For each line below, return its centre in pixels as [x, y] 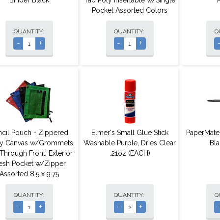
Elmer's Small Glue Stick [130, 132]
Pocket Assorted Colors [130, 11]
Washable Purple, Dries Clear [130, 143]
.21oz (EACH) [130, 153]
